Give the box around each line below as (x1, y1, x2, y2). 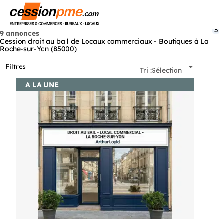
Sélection (152, 66, 182, 75)
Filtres (5, 62, 26, 71)
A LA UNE (25, 80, 59, 89)
